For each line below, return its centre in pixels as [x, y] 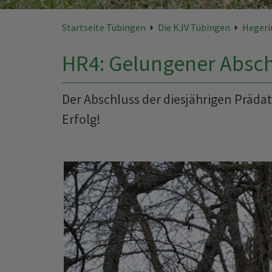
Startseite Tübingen [104, 27]
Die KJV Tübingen [194, 27]
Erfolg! [81, 119]
